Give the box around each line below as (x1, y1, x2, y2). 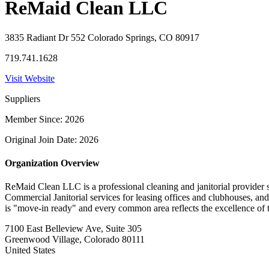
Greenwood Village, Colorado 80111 (5, 234, 145, 245)
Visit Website (5, 73, 55, 83)
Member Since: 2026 (5, 113, 84, 124)
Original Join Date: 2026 (5, 134, 98, 145)
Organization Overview (5, 158, 100, 169)
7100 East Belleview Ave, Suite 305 (5, 223, 142, 234)
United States (5, 245, 55, 256)
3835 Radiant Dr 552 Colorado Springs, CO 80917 (5, 32, 199, 43)
